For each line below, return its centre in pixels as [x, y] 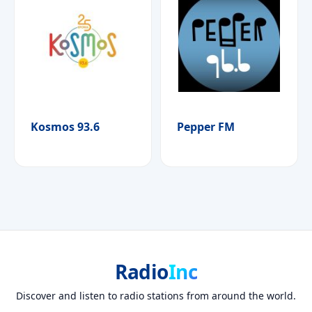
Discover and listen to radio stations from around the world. [156, 296]
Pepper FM [206, 126]
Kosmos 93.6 [65, 126]
